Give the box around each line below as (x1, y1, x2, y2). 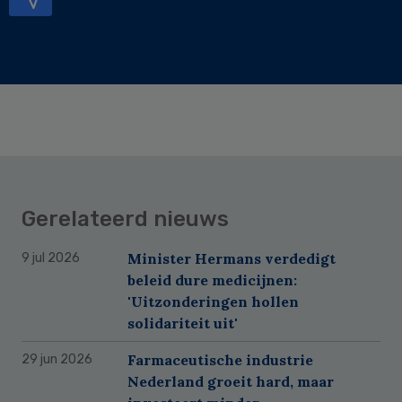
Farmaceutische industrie (127, 350, 313, 369)
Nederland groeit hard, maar (127, 371, 334, 390)
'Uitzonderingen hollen (127, 292, 299, 310)
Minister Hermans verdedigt (127, 249, 336, 267)
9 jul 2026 (22, 249, 80, 266)
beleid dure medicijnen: (127, 270, 297, 289)
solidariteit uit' (127, 313, 238, 332)
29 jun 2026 (22, 351, 92, 367)
